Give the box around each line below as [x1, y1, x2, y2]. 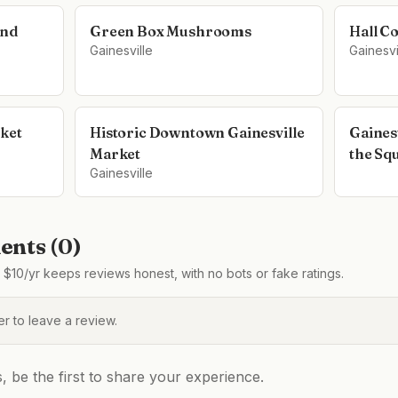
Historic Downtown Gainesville [90, 123, 305, 141]
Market [90, 145, 141, 163]
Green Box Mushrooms [90, 22, 251, 40]
